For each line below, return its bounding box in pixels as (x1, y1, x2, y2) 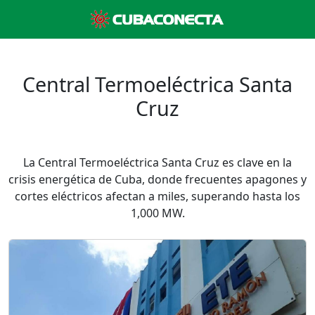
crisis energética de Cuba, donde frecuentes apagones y (8, 172, 307, 187)
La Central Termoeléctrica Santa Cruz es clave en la (23, 155, 292, 170)
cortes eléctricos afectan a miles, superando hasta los (15, 188, 300, 204)
